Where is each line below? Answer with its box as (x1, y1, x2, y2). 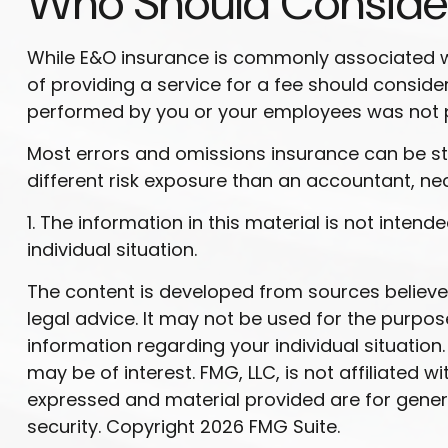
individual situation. (26, 236, 197, 262)
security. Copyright (26, 413, 200, 439)
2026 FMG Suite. (199, 413, 340, 439)
